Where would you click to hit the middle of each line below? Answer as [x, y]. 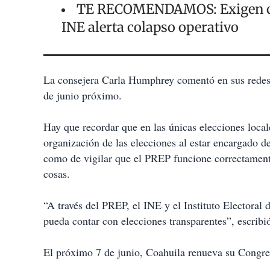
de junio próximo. [83, 96]
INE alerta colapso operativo [152, 27]
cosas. [57, 174]
